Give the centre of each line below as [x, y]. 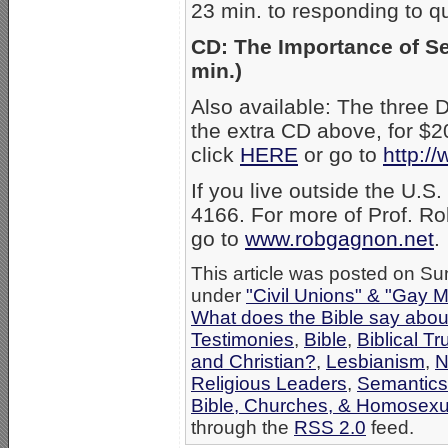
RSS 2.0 [330, 428]
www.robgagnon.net [339, 239]
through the [242, 428]
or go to [340, 155]
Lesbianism [375, 362]
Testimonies [242, 340]
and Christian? [253, 362]
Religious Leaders [269, 384]
